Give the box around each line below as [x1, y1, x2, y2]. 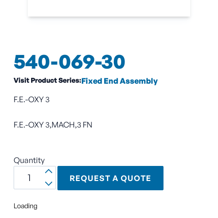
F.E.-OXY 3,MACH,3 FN [14, 119, 92, 129]
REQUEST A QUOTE [69, 173, 151, 183]
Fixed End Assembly [81, 75, 158, 86]
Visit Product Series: [14, 75, 81, 84]
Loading [14, 201, 37, 210]
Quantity [14, 155, 45, 165]
